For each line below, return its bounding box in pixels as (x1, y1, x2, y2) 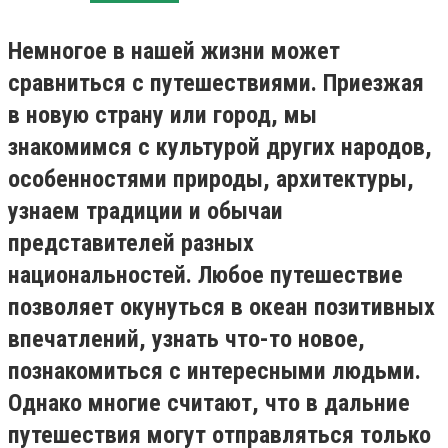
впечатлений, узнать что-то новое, (8, 325, 365, 353)
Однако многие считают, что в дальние (8, 389, 410, 417)
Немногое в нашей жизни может (8, 37, 340, 65)
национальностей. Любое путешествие (8, 261, 403, 289)
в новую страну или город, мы (8, 101, 317, 129)
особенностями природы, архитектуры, (8, 165, 414, 193)
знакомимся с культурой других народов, (8, 133, 432, 161)
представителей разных (8, 229, 254, 257)
